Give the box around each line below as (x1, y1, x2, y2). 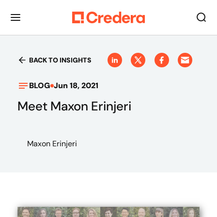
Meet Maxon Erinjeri (17, 98, 131, 114)
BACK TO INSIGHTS (29, 56, 92, 64)
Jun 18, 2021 (54, 80, 98, 91)
